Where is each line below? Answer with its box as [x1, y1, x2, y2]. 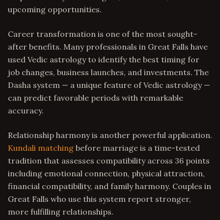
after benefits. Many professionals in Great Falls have [8, 42, 208, 52]
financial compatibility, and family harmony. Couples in [8, 181, 211, 191]
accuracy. [8, 106, 44, 115]
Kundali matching [8, 143, 74, 153]
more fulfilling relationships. [8, 207, 113, 217]
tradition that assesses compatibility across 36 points [8, 156, 210, 165]
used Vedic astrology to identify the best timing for [8, 55, 199, 64]
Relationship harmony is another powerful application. [8, 130, 212, 140]
